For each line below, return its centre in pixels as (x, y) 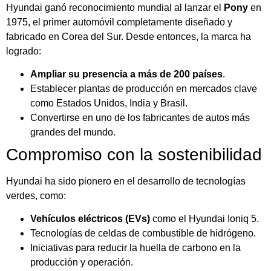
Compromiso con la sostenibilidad (134, 154)
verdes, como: (36, 195)
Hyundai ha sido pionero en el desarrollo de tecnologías (126, 181)
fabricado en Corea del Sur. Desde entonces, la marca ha (129, 36)
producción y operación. (82, 263)
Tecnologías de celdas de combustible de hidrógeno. (143, 233)
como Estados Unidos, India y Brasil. (109, 103)
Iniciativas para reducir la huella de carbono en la (135, 248)
